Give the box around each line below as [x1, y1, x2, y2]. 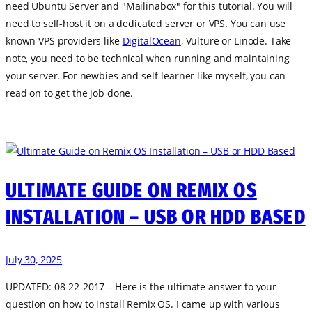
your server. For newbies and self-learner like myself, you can [6, 69, 286, 83]
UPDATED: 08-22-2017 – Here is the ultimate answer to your [6, 279, 277, 293]
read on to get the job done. [6, 86, 134, 100]
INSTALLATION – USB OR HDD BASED [6, 203, 306, 229]
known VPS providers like [6, 34, 123, 48]
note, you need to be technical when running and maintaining [6, 52, 290, 65]
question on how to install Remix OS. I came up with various [6, 297, 280, 311]
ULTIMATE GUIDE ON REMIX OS [6, 177, 257, 203]
